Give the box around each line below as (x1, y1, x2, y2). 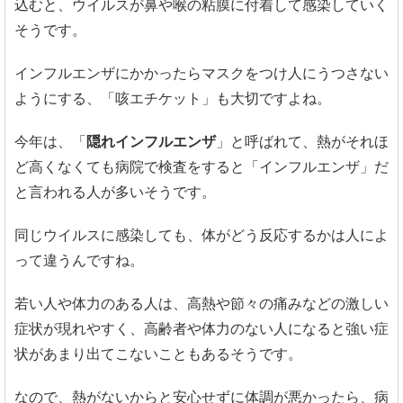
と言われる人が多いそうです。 (14, 184, 216, 201)
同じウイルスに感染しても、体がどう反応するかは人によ (14, 227, 389, 245)
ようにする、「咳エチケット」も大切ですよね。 (14, 90, 331, 108)
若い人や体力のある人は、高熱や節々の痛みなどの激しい (14, 295, 389, 313)
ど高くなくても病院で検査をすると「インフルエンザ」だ (14, 158, 389, 176)
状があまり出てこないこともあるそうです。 (14, 345, 302, 363)
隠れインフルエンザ (86, 133, 216, 151)
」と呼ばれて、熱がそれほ (216, 133, 389, 151)
